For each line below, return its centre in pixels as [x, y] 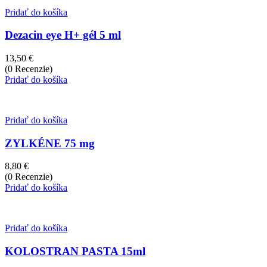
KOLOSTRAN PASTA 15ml [75, 252]
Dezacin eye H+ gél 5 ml [63, 35]
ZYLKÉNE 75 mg [50, 143]
